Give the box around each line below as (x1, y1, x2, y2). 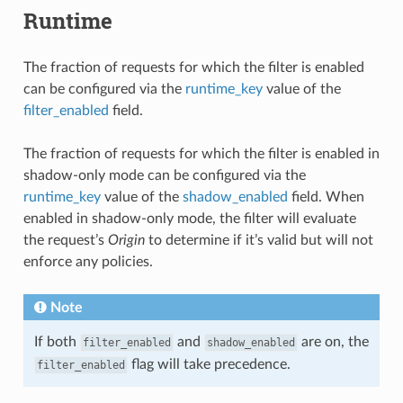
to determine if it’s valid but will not (144, 232, 373, 247)
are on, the (297, 334, 369, 349)
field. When (287, 189, 364, 204)
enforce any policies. (22, 254, 153, 269)
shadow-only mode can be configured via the (22, 167, 306, 183)
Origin (107, 232, 145, 247)
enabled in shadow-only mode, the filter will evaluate (22, 210, 356, 226)
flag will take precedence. (127, 356, 291, 372)
